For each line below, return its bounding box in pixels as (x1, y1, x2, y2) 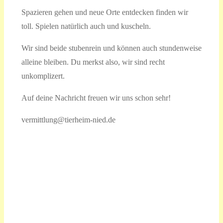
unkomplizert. (21, 71, 65, 80)
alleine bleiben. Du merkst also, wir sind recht (21, 57, 165, 66)
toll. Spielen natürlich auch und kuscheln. (21, 21, 151, 30)
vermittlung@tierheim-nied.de (21, 115, 115, 124)
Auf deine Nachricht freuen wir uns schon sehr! (21, 93, 171, 102)
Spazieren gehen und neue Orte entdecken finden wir (21, 7, 188, 16)
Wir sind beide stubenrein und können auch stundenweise (21, 43, 202, 52)
